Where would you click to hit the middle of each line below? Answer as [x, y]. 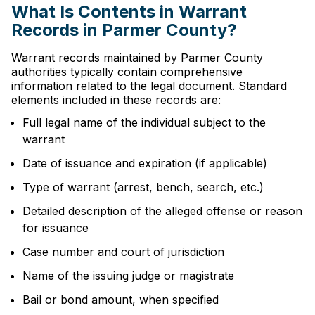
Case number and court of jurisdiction [123, 252]
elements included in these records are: [116, 100]
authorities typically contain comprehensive [127, 72]
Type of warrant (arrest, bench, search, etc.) [143, 187]
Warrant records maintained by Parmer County [137, 58]
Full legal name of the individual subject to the [144, 122]
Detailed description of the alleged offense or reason [162, 211]
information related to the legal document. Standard [149, 86]
